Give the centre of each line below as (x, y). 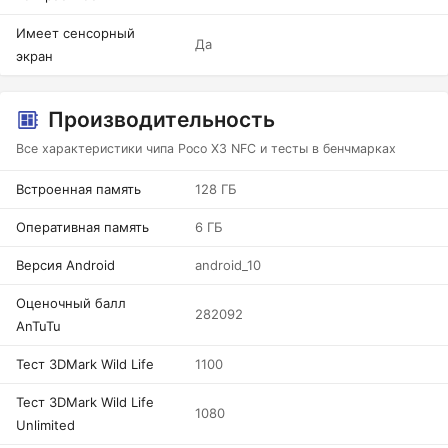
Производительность (161, 119)
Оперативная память (82, 227)
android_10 (228, 265)
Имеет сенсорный (75, 33)
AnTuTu (38, 326)
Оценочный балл (71, 303)
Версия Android (65, 265)
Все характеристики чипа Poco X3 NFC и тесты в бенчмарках (206, 148)
